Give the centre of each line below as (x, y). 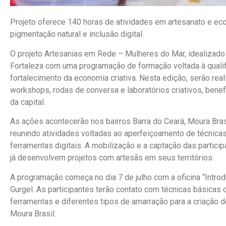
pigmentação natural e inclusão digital (76, 34)
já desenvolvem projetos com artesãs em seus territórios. (112, 158)
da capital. (28, 102)
